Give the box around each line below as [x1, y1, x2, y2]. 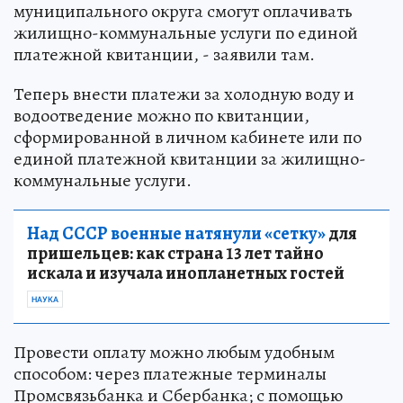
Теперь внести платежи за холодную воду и [13, 82, 354, 107]
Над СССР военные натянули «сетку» [27, 221, 326, 246]
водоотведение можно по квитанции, [13, 103, 309, 129]
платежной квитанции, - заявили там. [13, 42, 315, 67]
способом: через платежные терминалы [13, 362, 327, 387]
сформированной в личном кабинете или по [13, 125, 362, 150]
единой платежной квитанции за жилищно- [13, 147, 366, 172]
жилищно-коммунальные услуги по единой [13, 21, 358, 46]
